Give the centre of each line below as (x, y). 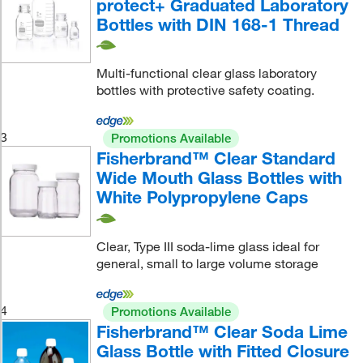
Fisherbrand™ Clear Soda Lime (222, 331)
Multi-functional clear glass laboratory (206, 73)
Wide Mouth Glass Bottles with (219, 178)
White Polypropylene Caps (202, 197)
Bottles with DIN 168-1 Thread (218, 24)
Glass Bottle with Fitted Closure (222, 350)
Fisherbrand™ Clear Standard (216, 158)
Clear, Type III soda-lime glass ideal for (207, 246)
